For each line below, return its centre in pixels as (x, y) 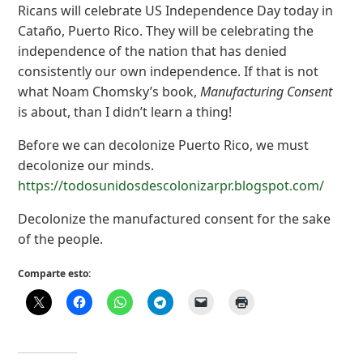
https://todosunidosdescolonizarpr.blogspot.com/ (171, 185)
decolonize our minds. (86, 165)
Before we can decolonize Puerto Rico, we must (164, 145)
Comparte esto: (55, 273)
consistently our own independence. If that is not (169, 71)
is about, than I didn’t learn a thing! (125, 111)
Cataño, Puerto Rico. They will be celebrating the (166, 30)
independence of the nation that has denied (153, 51)
